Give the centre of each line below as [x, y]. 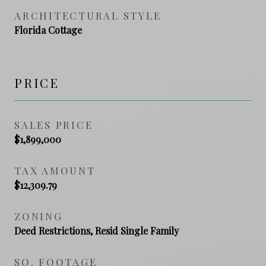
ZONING [39, 216]
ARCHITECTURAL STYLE [88, 15]
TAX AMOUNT [55, 170]
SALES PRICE [54, 124]
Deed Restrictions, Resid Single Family [96, 230]
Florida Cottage [48, 30]
